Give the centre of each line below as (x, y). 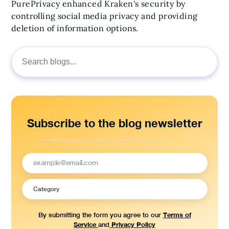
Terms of (177, 215)
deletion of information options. (75, 28)
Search (22, 65)
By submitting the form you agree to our (100, 215)
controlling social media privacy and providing (105, 16)
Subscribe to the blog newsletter (114, 123)
